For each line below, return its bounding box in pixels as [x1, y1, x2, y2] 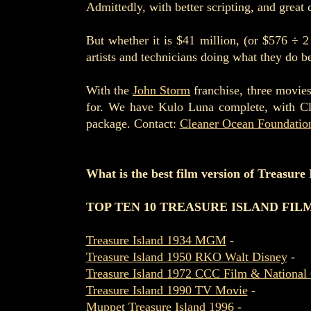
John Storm [132, 83, 191, 97]
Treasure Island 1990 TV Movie [85, 283, 248, 297]
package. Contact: [85, 117, 180, 131]
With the [85, 83, 133, 97]
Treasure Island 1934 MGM [85, 233, 226, 247]
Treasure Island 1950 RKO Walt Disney [85, 250, 287, 264]
